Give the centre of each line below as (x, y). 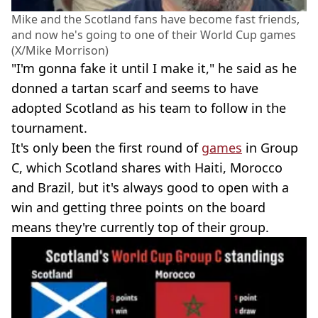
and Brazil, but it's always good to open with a (150, 188)
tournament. (49, 128)
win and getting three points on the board (138, 208)
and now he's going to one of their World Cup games (154, 35)
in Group (270, 148)
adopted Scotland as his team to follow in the (149, 108)
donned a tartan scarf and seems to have (135, 88)
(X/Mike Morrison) (60, 51)
